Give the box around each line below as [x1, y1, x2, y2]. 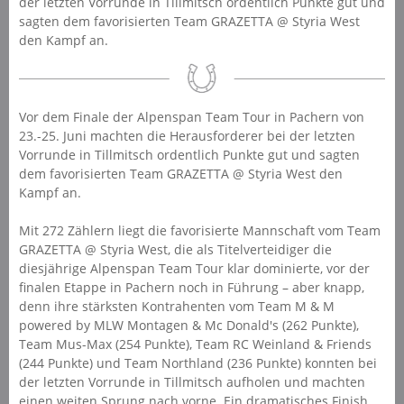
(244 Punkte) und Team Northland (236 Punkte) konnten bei [18, 353, 377, 372]
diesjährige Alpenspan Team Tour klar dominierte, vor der [18, 259, 370, 277]
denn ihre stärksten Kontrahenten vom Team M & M [18, 297, 335, 315]
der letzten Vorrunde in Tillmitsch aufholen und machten [18, 372, 365, 390]
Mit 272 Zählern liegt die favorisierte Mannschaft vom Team [18, 221, 381, 239]
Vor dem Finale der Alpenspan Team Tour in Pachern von [18, 107, 364, 125]
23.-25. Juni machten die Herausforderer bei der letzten [18, 126, 355, 144]
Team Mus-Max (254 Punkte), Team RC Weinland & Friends [18, 335, 372, 353]
